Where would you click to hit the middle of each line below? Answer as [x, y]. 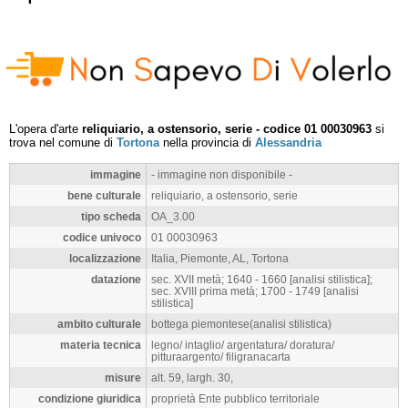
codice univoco [102, 238]
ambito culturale [99, 324]
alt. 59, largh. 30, [192, 378]
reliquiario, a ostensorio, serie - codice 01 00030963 [227, 129]
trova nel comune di [63, 143]
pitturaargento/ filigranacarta [221, 357]
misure [123, 378]
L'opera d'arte [46, 129]
